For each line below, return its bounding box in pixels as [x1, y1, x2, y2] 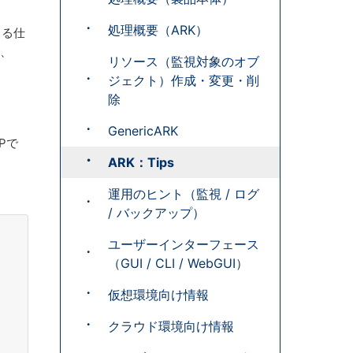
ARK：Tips [108, 154, 174, 170]
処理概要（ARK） [108, 22, 208, 38]
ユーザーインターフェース [108, 236, 259, 252]
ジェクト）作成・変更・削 [108, 72, 259, 88]
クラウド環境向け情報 [108, 318, 234, 334]
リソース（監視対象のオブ [108, 54, 259, 69]
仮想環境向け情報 [108, 287, 209, 303]
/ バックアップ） [108, 205, 205, 221]
